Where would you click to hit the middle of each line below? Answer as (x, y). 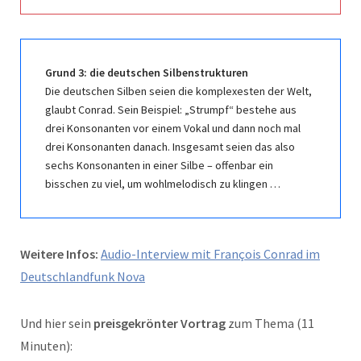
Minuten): (46, 345)
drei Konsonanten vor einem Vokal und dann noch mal (173, 128)
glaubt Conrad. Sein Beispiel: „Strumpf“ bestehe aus (171, 109)
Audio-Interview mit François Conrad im (210, 253)
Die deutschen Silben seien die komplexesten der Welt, (178, 91)
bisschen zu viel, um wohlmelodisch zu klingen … (163, 183)
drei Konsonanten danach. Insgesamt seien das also (170, 146)
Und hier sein (57, 323)
